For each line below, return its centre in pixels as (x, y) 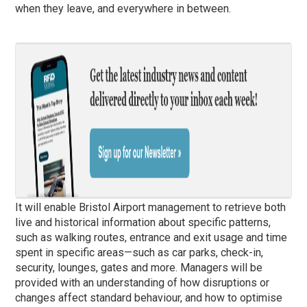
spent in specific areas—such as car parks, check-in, (139, 252)
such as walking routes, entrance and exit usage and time (151, 237)
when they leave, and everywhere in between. (123, 8)
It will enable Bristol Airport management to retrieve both (151, 207)
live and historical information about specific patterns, (143, 222)
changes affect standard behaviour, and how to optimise (149, 297)
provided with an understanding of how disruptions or (143, 282)
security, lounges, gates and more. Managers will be (139, 267)
